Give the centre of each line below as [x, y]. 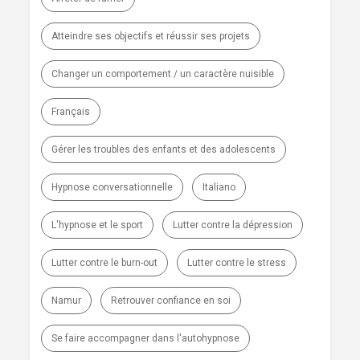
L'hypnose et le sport [97, 225]
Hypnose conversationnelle [112, 187]
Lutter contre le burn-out [104, 263]
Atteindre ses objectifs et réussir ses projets [150, 36]
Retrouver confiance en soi [170, 301]
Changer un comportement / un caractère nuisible [162, 74]
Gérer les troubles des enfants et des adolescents [163, 149]
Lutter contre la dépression [232, 225]
